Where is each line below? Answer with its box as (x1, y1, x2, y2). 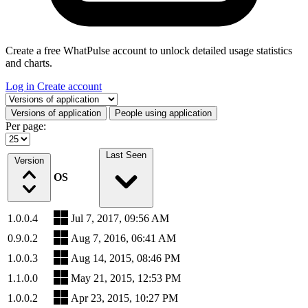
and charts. (5, 56, 52, 69)
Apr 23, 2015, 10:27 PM (71, 291, 178, 304)
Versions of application (11, 107, 101, 118)
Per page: (5, 120, 46, 132)
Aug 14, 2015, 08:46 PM (71, 252, 180, 264)
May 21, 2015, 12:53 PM (71, 272, 181, 284)
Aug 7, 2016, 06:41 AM (71, 232, 176, 244)
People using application (115, 107, 212, 118)
